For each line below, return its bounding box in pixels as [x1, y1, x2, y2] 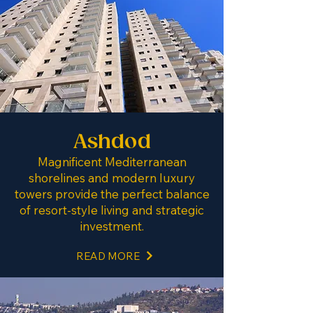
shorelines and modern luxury [29, 170, 195, 185]
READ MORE [76, 249, 140, 263]
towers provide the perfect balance [14, 187, 210, 201]
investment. [80, 219, 144, 233]
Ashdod [73, 131, 151, 154]
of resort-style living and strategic [20, 203, 204, 217]
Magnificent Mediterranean [37, 154, 187, 169]
